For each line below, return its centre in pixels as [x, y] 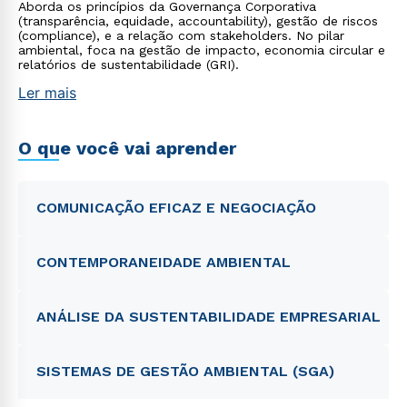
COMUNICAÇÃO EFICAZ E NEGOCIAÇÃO [176, 208]
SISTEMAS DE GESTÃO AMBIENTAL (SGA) [185, 371]
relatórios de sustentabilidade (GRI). [129, 65]
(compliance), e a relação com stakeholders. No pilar [181, 35]
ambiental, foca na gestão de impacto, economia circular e [202, 50]
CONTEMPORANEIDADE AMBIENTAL [164, 262]
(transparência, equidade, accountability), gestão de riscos [198, 21]
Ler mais [47, 93]
